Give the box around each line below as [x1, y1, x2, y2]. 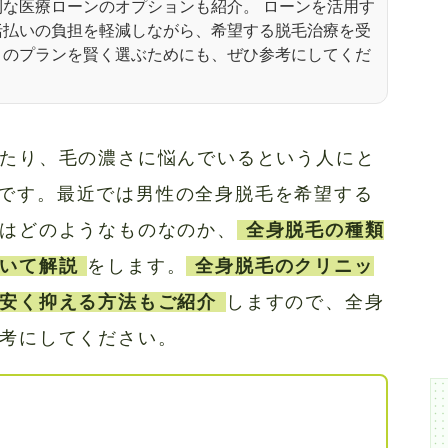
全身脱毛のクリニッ [195, 256, 374, 276]
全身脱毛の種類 [245, 220, 385, 240]
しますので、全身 [226, 292, 385, 312]
